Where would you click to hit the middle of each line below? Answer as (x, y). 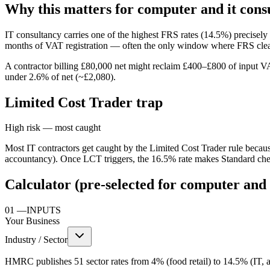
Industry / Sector (36, 240)
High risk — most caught (53, 128)
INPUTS (44, 210)
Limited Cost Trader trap (84, 102)
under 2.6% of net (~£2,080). (60, 77)
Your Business (32, 221)
